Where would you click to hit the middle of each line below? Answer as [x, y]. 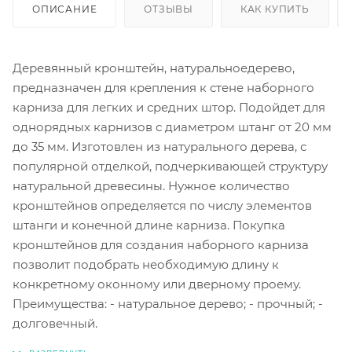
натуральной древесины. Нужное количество [151, 185]
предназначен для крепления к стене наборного [163, 87]
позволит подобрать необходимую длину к [146, 264]
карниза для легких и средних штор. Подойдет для [169, 107]
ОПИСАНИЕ [65, 9]
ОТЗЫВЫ [169, 9]
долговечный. [55, 323]
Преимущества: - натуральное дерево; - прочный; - [168, 303]
